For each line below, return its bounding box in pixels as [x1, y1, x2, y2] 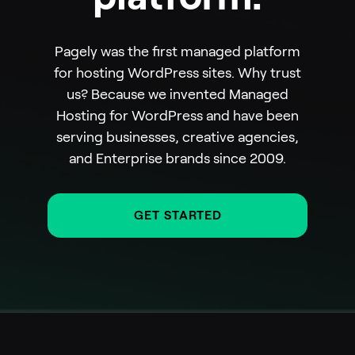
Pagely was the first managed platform [55, 44, 300, 60]
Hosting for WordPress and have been [56, 108, 299, 124]
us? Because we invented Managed [67, 86, 288, 103]
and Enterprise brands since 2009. [69, 151, 286, 167]
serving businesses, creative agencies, [56, 129, 299, 146]
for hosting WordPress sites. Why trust [54, 65, 301, 82]
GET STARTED [133, 208, 222, 223]
